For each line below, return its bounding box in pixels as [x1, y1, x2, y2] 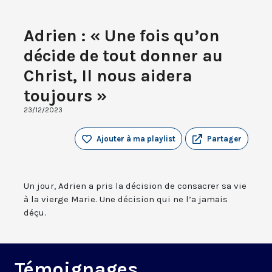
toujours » [24, 86, 107, 106]
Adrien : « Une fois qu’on [24, 25, 220, 46]
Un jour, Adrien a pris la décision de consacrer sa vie [24, 180, 246, 192]
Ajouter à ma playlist [97, 134, 175, 144]
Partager [207, 134, 242, 144]
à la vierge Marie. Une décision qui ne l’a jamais [24, 194, 228, 205]
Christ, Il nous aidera [24, 66, 192, 86]
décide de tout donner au [24, 46, 223, 66]
